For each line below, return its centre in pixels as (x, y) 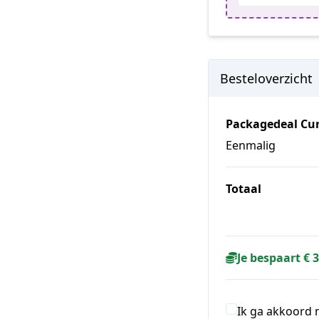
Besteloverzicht (266, 78)
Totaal (244, 188)
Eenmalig (251, 145)
